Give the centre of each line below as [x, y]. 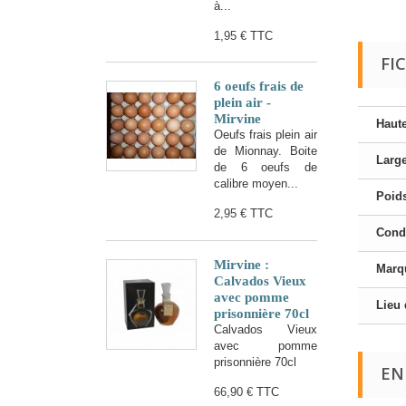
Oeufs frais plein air [266, 135]
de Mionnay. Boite [266, 151]
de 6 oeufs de [266, 168]
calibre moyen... [256, 184]
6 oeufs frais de [259, 87]
